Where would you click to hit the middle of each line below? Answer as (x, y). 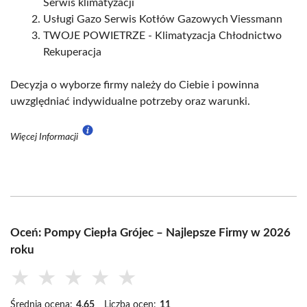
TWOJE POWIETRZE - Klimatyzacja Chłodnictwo (162, 36)
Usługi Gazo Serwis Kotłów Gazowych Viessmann (163, 20)
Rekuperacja (72, 52)
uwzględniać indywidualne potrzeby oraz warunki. (130, 102)
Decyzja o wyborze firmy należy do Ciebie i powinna (135, 85)
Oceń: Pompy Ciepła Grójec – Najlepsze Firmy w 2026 (150, 233)
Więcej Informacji (45, 137)
